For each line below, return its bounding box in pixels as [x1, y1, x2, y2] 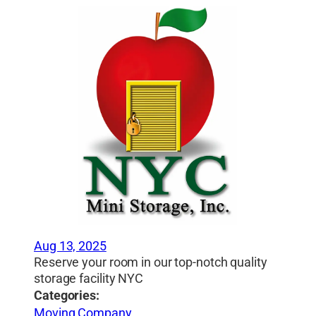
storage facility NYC [34, 271, 143, 286]
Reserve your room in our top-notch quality [34, 255, 267, 270]
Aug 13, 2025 [34, 238, 107, 254]
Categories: [34, 288, 99, 303]
